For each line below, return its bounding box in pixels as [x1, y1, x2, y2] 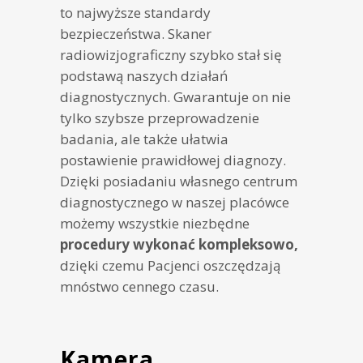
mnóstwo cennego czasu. [60, 277, 219, 297]
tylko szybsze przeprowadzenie [60, 109, 259, 128]
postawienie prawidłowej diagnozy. [60, 151, 286, 170]
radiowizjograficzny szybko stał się [60, 45, 282, 65]
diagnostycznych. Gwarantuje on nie [60, 88, 291, 107]
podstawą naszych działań [60, 66, 228, 86]
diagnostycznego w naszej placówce [60, 193, 289, 212]
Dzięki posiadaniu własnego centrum [60, 172, 297, 191]
